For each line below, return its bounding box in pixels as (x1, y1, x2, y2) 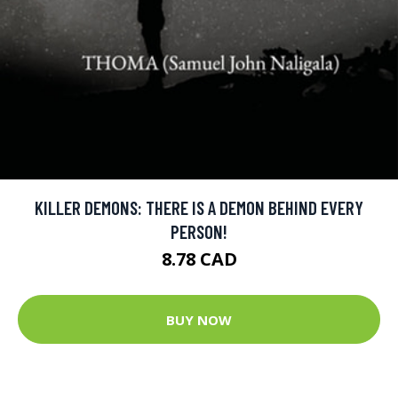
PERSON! (171, 220, 227, 243)
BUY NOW (166, 310, 232, 329)
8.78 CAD (161, 247, 237, 272)
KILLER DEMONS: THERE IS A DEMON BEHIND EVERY (35, 196, 363, 219)
